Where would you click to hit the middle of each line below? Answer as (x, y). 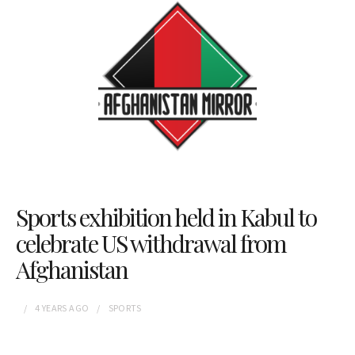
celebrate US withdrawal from (151, 243)
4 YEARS (51, 308)
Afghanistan (72, 269)
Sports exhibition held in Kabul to (166, 217)
